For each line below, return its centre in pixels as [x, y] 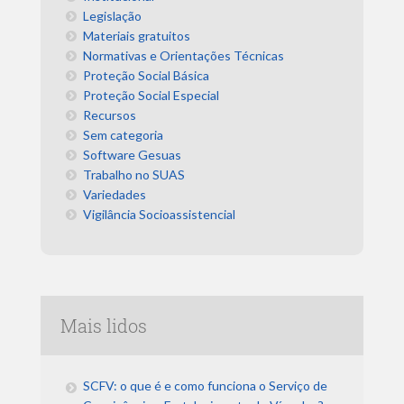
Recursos [110, 115]
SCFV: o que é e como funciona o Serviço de [206, 385]
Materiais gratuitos [137, 36]
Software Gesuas [133, 155]
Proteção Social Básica [147, 76]
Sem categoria [124, 135]
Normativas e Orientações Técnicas [184, 56]
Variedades [115, 195]
